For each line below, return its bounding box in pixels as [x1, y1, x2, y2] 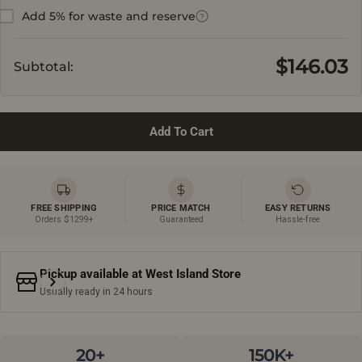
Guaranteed [158, 214, 204, 225]
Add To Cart [149, 124, 213, 139]
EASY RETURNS [264, 203, 331, 214]
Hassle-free [276, 214, 321, 225]
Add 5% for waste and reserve [22, 8, 196, 23]
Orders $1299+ [34, 214, 94, 225]
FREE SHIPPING [31, 203, 98, 214]
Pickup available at [40, 266, 145, 281]
